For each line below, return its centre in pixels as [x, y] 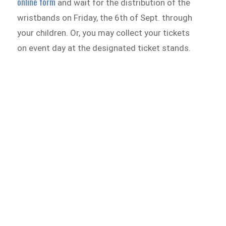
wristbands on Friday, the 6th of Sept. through [105, 18]
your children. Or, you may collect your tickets [104, 33]
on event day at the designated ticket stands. [105, 48]
